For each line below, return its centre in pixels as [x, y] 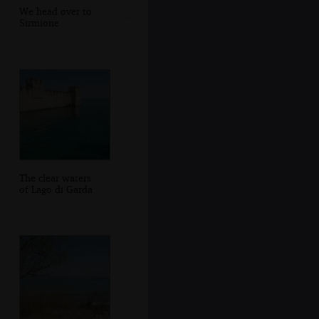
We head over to [55, 11]
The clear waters [55, 177]
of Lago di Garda [56, 189]
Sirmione [39, 23]
